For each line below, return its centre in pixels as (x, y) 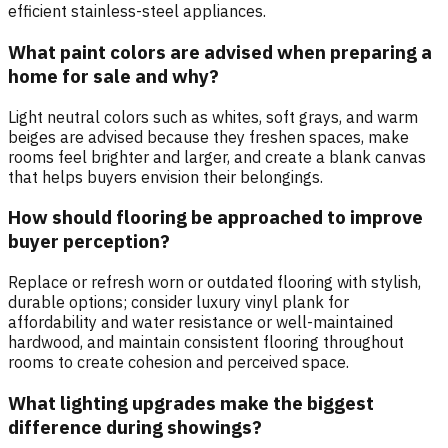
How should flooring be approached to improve (215, 217)
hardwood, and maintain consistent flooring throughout (206, 342)
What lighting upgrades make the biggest (191, 402)
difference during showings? (135, 426)
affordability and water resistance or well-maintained (200, 322)
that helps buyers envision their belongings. (165, 176)
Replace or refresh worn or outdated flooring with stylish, (214, 282)
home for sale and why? (113, 75)
